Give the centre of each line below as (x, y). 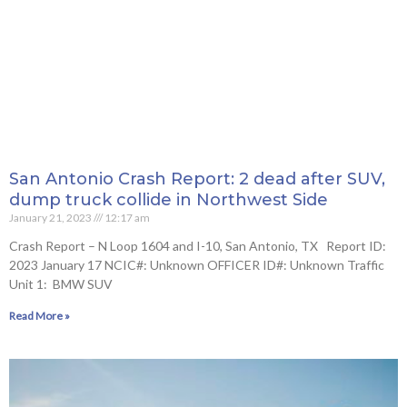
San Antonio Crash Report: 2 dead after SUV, (197, 179)
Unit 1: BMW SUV (61, 284)
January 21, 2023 (51, 218)
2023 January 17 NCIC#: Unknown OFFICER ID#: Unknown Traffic (197, 265)
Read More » (40, 316)
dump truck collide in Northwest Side (169, 200)
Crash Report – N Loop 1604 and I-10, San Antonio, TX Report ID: (198, 246)
